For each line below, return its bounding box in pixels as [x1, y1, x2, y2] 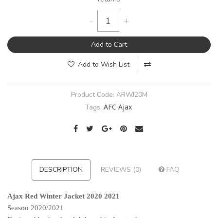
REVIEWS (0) [100, 165, 141, 175]
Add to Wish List [77, 60, 129, 70]
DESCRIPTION [39, 165, 83, 175]
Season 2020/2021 [7, 204, 64, 212]
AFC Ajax [103, 102, 132, 112]
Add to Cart [91, 40, 127, 50]
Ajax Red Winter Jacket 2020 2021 [7, 192, 120, 200]
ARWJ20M [116, 90, 147, 100]
